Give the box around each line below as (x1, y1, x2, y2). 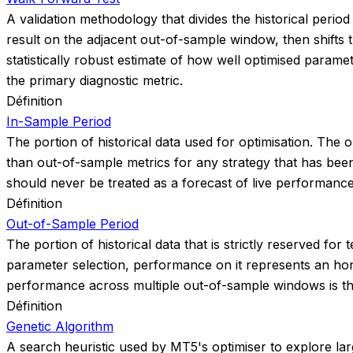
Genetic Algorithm (6, 318, 113, 334)
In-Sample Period (6, 113, 111, 129)
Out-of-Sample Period (6, 215, 139, 232)
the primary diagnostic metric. (6, 72, 183, 88)
